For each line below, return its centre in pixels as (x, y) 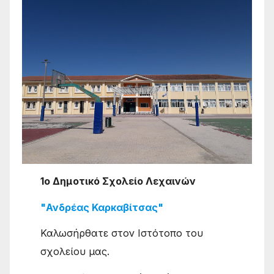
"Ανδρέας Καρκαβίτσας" (102, 207)
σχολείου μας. (75, 252)
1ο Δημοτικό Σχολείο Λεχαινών (118, 181)
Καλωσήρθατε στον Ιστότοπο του (122, 233)
